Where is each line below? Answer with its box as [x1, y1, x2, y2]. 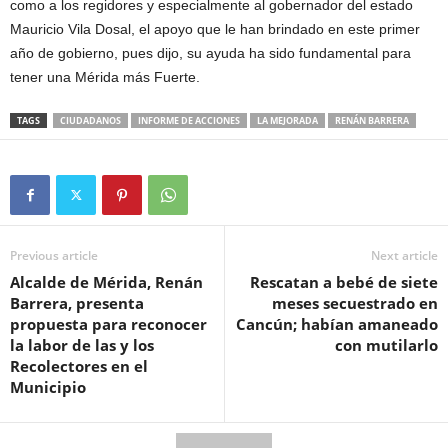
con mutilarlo [335, 335, 438, 356]
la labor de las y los [10, 335, 154, 356]
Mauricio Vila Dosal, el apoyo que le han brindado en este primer [10, 21, 420, 38]
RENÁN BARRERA [335, 114, 409, 128]
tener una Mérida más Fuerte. [10, 69, 200, 86]
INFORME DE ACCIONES [138, 114, 240, 128]
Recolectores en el [10, 356, 148, 377]
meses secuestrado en [272, 293, 438, 314]
